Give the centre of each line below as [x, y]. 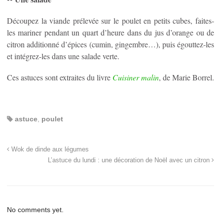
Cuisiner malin [136, 77]
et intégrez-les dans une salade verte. [63, 56]
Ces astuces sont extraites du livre [60, 77]
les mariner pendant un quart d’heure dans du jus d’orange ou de [110, 32]
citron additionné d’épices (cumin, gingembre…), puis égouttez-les [110, 44]
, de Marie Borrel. [186, 77]
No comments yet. [35, 210]
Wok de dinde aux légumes [49, 150]
